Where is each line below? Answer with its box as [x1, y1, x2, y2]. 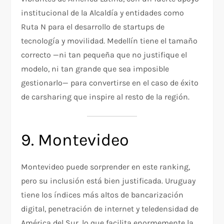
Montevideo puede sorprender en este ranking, [21, 162, 190, 172]
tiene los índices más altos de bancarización [21, 190, 184, 200]
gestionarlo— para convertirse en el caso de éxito [21, 78, 199, 88]
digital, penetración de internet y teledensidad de [21, 204, 199, 214]
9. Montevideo [21, 130, 129, 150]
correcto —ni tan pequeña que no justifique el [21, 50, 187, 60]
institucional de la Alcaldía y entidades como [21, 8, 184, 18]
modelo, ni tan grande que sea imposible [21, 64, 169, 74]
